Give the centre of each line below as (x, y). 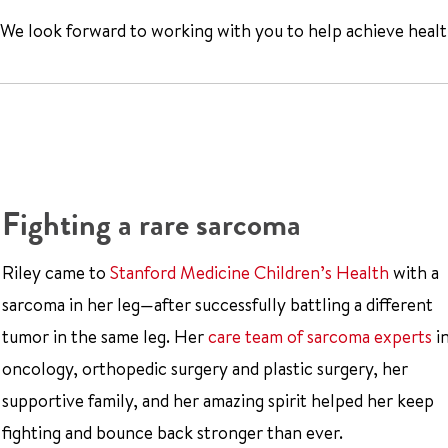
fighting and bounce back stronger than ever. (172, 432)
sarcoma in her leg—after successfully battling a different (217, 304)
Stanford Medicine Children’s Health (249, 272)
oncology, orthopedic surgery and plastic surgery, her (205, 368)
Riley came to (56, 272)
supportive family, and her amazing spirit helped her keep (218, 400)
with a (414, 272)
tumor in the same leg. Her (105, 336)
